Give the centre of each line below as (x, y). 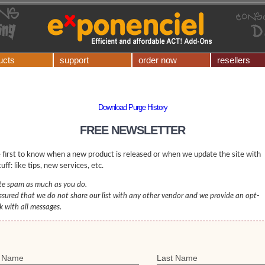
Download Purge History (132, 107)
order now (158, 60)
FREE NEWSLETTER (132, 130)
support (74, 60)
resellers (234, 60)
